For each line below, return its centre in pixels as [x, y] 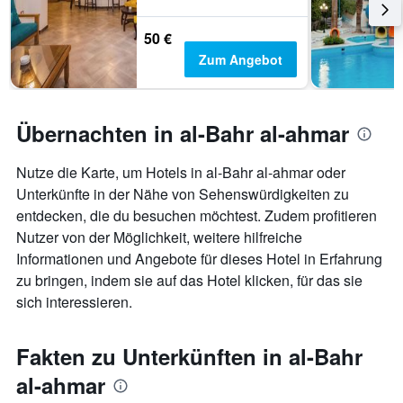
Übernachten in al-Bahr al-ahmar [183, 134]
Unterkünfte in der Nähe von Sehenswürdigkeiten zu [183, 194]
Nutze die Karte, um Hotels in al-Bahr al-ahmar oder [181, 173]
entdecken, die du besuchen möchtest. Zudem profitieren [197, 216]
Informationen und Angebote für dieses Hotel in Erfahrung [199, 259]
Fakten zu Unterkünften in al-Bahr [189, 357]
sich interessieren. [74, 302]
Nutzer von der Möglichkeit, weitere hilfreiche [159, 237]
